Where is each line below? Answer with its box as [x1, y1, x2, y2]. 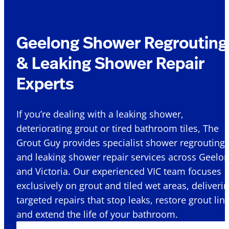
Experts [16, 72, 74, 95]
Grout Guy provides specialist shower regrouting [16, 136, 225, 149]
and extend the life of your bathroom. [16, 208, 178, 221]
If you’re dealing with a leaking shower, [16, 108, 184, 121]
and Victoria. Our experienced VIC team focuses [16, 165, 221, 178]
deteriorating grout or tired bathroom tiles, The [16, 122, 219, 135]
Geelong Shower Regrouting [16, 31, 227, 54]
